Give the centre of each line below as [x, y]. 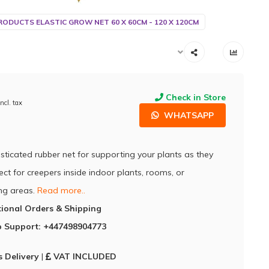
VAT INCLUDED [85, 257]
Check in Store [195, 97]
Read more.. [61, 190]
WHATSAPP [188, 115]
